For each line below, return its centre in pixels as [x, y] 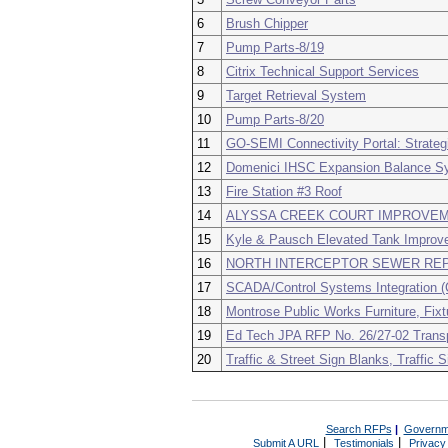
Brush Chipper [267, 23]
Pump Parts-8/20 [275, 119]
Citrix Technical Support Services [322, 71]
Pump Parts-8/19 [275, 47]
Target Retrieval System [296, 95]
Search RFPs [358, 429]
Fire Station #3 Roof [284, 191]
